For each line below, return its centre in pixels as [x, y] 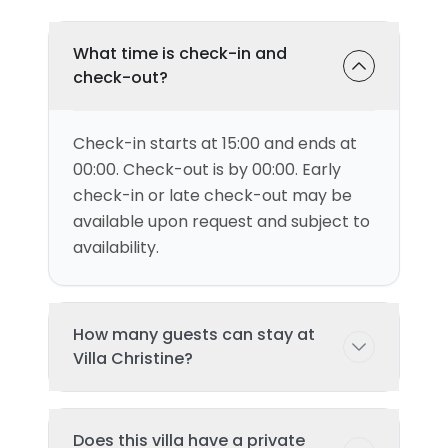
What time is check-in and [180, 53]
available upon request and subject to [221, 221]
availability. [116, 247]
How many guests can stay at [194, 334]
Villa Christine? [133, 358]
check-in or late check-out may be [212, 195]
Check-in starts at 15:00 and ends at [215, 143]
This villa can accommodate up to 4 [214, 424]
